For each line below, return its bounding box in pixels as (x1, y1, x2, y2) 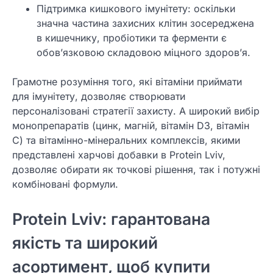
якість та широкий (12, 233, 158, 253)
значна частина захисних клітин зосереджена (37, 16, 254, 29)
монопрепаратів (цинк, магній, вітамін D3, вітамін (12, 119, 249, 132)
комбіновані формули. (12, 177, 118, 190)
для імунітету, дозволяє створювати (12, 90, 185, 102)
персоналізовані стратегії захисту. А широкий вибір (12, 104, 260, 117)
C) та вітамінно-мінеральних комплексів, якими (12, 133, 240, 146)
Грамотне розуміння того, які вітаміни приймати (12, 75, 242, 88)
